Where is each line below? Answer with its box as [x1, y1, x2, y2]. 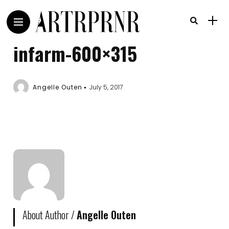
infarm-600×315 [13, 39, 138, 67]
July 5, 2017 [89, 83, 123, 91]
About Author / [22, 207, 77, 222]
